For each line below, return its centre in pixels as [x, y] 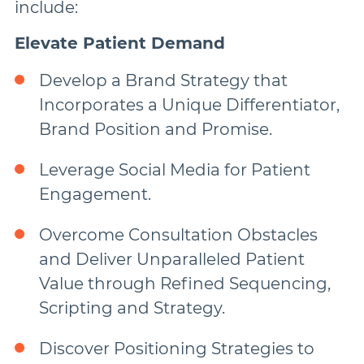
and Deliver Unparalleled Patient [172, 259]
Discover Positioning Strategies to [177, 349]
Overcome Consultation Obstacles [178, 235]
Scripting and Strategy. [132, 308]
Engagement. [95, 194]
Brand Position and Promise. [156, 129]
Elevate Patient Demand [120, 43]
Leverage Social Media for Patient [175, 170]
